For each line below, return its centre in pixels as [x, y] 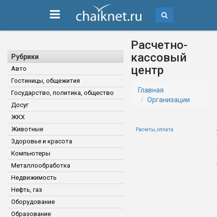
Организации [169, 100]
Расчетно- [159, 45]
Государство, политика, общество [62, 93]
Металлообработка [41, 165]
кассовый [159, 58]
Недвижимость [34, 178]
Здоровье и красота [42, 141]
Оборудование [33, 202]
